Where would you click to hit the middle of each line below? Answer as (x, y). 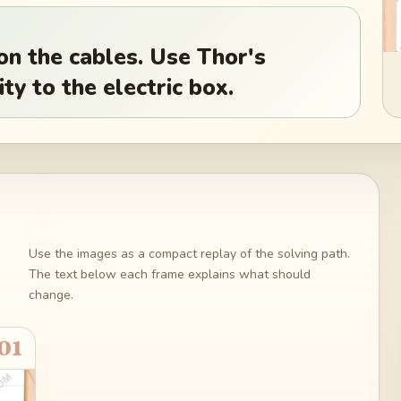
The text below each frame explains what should (169, 274)
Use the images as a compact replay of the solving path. (189, 253)
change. (51, 294)
